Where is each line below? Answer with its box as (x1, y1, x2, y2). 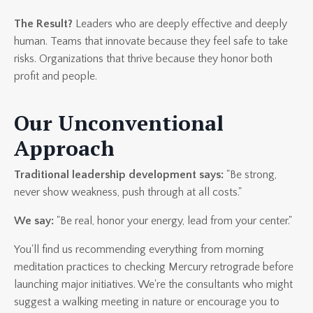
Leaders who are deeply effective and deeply (73, 17, 287, 31)
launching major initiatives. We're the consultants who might (14, 278, 293, 291)
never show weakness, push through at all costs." (14, 186, 242, 199)
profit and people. (14, 70, 97, 83)
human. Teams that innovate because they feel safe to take (14, 35, 288, 48)
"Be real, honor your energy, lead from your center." (54, 214, 292, 228)
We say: (14, 214, 54, 228)
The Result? (14, 17, 73, 31)
